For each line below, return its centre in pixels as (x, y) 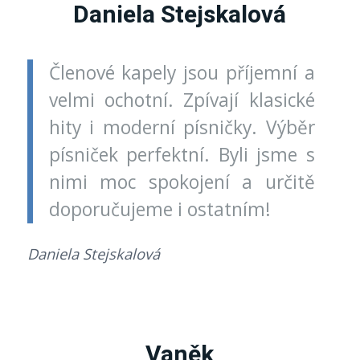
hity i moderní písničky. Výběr (182, 127)
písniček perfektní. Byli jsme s (182, 154)
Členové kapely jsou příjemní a (182, 72)
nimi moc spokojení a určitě (182, 182)
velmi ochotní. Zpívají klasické (182, 100)
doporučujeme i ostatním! (160, 209)
